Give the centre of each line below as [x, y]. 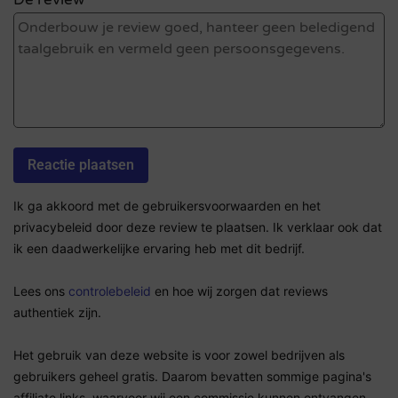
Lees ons [41, 291]
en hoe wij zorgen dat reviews [239, 291]
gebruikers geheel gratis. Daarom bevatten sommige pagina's [192, 377]
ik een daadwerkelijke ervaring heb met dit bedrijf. [159, 249]
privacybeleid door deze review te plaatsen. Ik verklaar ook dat [198, 227]
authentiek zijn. [57, 313]
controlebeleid [110, 291]
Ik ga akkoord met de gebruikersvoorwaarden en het [167, 206]
